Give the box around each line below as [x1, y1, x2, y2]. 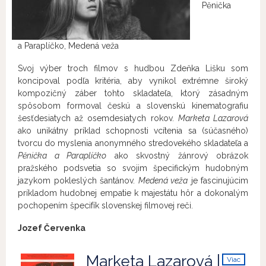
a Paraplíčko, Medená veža [18, 41, 119, 50]
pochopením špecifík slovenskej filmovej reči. [18, 201, 193, 210]
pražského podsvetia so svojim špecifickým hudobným [18, 163, 248, 173]
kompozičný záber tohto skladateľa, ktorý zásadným [18, 88, 248, 98]
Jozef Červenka [18, 223, 85, 233]
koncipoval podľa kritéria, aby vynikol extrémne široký [18, 76, 248, 85]
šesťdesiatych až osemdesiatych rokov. [18, 113, 178, 123]
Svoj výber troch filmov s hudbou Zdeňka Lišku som [18, 64, 248, 73]
